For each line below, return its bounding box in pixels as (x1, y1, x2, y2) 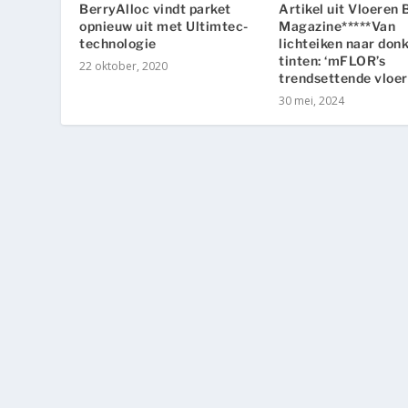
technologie (79, 35, 157, 51)
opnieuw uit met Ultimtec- (79, 17, 249, 34)
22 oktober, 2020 (79, 57, 168, 74)
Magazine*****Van (279, 17, 395, 34)
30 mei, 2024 (279, 92, 344, 108)
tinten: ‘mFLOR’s (279, 52, 385, 68)
